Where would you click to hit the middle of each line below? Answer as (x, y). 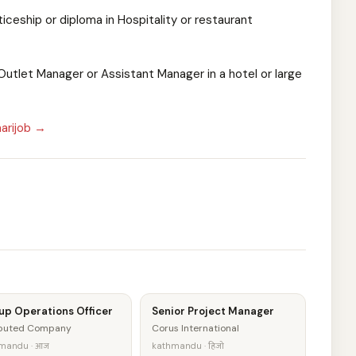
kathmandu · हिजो (188, 346)
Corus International (196, 328)
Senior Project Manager (213, 311)
